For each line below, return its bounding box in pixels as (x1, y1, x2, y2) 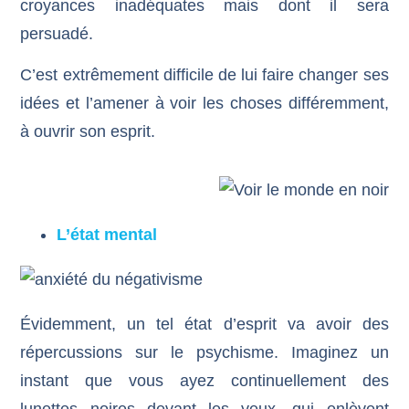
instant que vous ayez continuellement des (20, 371, 389, 390)
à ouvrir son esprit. (20, 122, 156, 142)
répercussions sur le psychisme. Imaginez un (20, 342, 389, 362)
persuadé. (20, 25, 94, 44)
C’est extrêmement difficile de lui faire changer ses (20, 66, 389, 85)
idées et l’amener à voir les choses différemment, (20, 94, 389, 113)
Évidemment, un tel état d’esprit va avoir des (20, 314, 389, 333)
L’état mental (57, 225, 158, 244)
